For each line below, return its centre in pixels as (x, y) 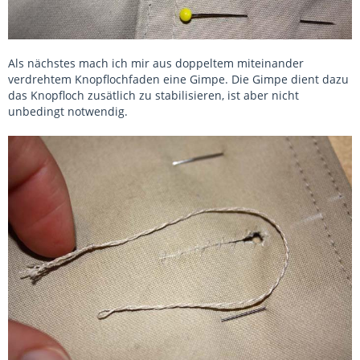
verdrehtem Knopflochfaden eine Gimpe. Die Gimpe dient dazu (178, 79)
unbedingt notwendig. (68, 111)
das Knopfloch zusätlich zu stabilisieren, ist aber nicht (153, 95)
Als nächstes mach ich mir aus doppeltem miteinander (156, 63)
